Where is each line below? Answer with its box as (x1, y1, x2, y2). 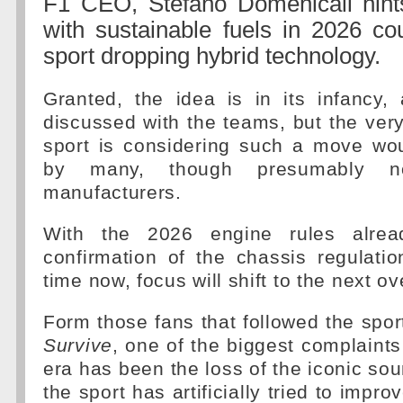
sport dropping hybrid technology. (43, 42, 381, 69)
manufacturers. (43, 182, 182, 203)
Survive (43, 335, 112, 356)
